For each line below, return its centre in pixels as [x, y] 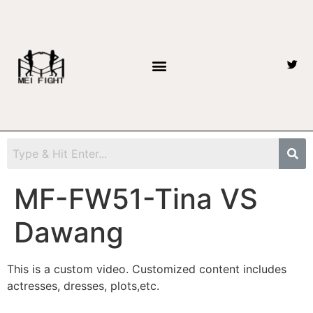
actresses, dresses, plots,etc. [83, 286]
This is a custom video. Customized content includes [147, 269]
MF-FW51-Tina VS [136, 199]
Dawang [69, 233]
